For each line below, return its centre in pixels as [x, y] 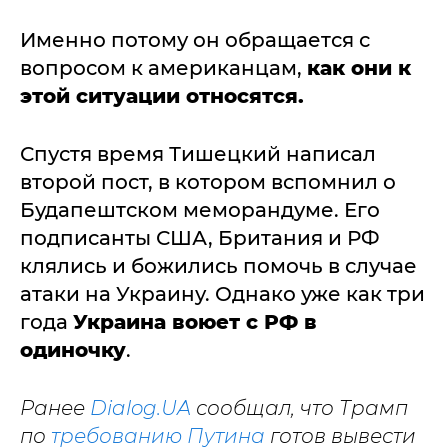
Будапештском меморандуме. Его [200, 209]
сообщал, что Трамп [299, 407]
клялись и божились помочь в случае [218, 265]
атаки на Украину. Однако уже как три [222, 293]
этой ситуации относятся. [162, 95]
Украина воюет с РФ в [195, 321]
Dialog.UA [140, 407]
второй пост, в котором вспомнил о [208, 181]
